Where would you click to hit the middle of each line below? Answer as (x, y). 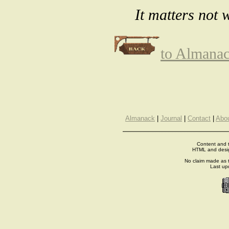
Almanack (140, 118)
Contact (199, 118)
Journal (171, 118)
